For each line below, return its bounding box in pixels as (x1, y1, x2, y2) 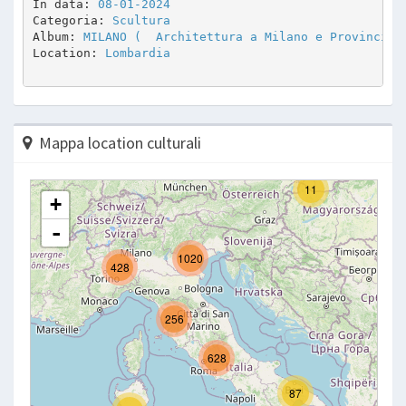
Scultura (111, 13, 170, 27)
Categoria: (32, 13, 112, 27)
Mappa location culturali (39, 132, 201, 153)
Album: (32, 29, 83, 43)
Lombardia (104, 45, 170, 60)
